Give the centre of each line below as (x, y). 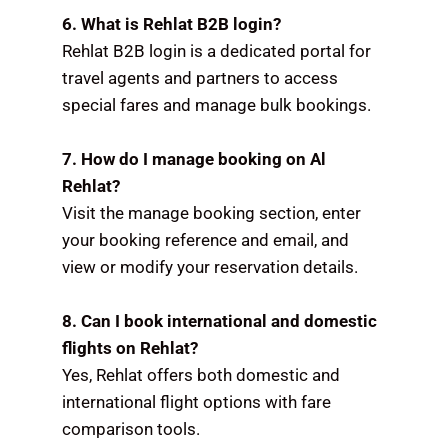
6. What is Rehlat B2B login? (172, 24)
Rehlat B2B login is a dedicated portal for (217, 51)
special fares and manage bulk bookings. (217, 105)
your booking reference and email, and (206, 240)
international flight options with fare (197, 402)
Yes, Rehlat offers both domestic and (201, 375)
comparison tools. (131, 429)
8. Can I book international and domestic (220, 321)
